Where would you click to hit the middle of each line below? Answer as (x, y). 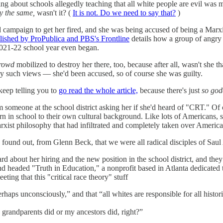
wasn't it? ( (54, 12)
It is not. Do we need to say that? (124, 12)
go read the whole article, (98, 90)
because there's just (170, 90)
